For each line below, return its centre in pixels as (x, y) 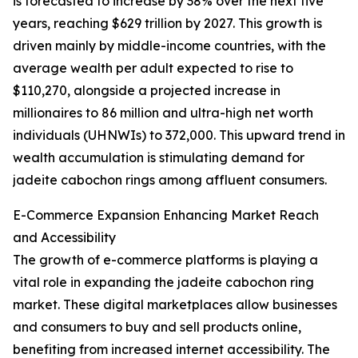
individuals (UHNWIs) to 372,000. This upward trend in (179, 135)
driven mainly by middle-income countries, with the (169, 46)
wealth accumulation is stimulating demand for (159, 158)
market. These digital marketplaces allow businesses (175, 305)
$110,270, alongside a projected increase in (147, 91)
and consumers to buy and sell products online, (157, 327)
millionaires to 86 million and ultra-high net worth (163, 113)
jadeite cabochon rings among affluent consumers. (170, 180)
